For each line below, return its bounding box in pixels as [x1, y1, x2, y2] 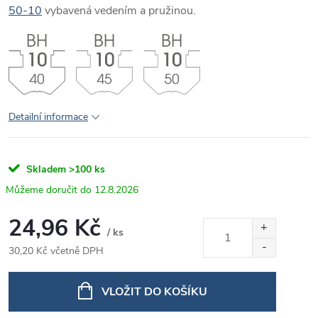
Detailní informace [9, 110, 88, 124]
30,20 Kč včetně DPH [9, 244, 104, 258]
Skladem [23, 163, 66, 177]
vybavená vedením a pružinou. [42, 3, 196, 18]
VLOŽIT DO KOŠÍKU [101, 284, 207, 300]
